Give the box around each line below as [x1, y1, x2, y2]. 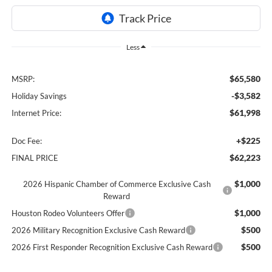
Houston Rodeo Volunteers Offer [11, 208, 124, 218]
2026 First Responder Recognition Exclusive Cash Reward [11, 242, 212, 252]
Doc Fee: [11, 135, 42, 146]
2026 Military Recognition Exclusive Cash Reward [11, 225, 185, 235]
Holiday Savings [11, 90, 67, 101]
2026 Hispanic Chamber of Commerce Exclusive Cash [22, 178, 211, 189]
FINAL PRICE [11, 152, 58, 163]
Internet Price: [11, 107, 61, 118]
